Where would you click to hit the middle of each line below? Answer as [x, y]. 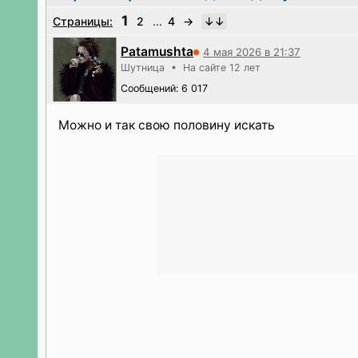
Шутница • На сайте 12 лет [191, 68]
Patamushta [157, 52]
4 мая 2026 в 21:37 [252, 52]
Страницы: [83, 21]
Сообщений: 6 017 [164, 88]
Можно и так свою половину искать [167, 125]
